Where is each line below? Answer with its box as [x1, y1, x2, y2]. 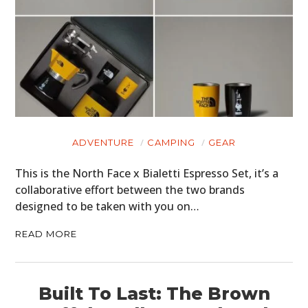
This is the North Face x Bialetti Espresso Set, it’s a [15, 166, 279, 181]
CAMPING [147, 137, 195, 148]
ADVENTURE [72, 137, 134, 148]
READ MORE [15, 228, 78, 240]
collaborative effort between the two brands [15, 182, 245, 198]
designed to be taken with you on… [15, 199, 200, 214]
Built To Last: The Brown [38, 283, 270, 305]
